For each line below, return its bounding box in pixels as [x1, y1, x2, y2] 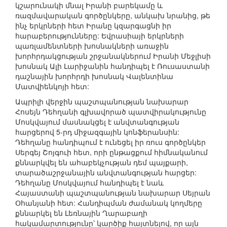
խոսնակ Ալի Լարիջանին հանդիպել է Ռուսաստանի [15, 61, 210, 71]
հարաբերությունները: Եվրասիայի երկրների [15, 30, 184, 41]
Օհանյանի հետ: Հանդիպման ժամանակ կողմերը [15, 198, 202, 208]
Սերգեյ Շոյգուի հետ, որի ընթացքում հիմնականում [15, 147, 208, 158]
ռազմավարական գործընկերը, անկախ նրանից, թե [15, 10, 210, 21]
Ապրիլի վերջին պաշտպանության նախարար [15, 96, 188, 107]
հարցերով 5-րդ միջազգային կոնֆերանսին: [15, 127, 179, 137]
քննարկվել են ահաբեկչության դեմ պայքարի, [15, 157, 188, 168]
